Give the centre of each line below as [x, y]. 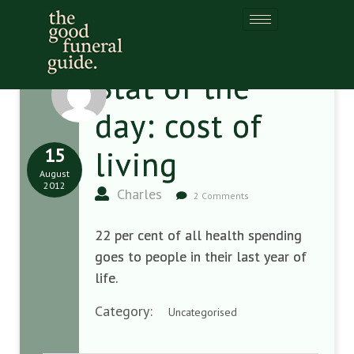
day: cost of [179, 125]
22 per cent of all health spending [198, 235]
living [136, 164]
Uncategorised [203, 312]
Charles [137, 194]
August [55, 173]
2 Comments [220, 196]
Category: [132, 311]
